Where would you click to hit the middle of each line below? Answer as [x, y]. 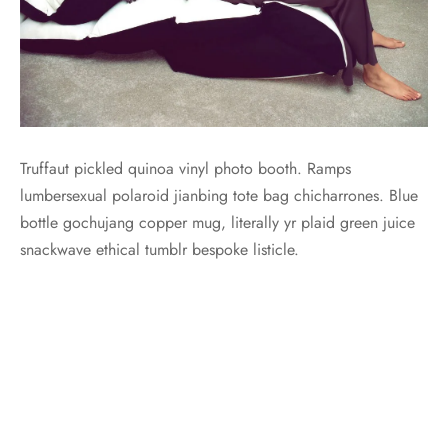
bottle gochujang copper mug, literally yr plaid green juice [217, 223]
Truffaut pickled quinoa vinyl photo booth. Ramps [185, 169]
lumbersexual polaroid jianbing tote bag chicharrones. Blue [219, 196]
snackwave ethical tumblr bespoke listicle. [162, 250]
